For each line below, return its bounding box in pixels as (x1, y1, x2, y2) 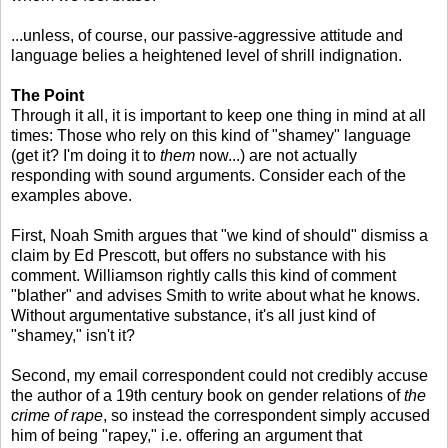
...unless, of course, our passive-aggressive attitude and (11, 26, 403, 44)
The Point (11, 86, 84, 104)
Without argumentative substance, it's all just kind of (11, 306, 375, 324)
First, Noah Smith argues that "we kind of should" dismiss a (11, 226, 428, 244)
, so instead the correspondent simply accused (103, 406, 430, 424)
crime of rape (11, 406, 103, 424)
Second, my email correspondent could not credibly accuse (11, 366, 428, 384)
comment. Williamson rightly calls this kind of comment (11, 266, 396, 284)
